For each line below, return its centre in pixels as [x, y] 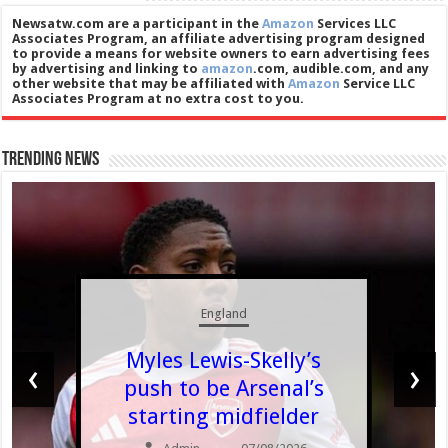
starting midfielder [224, 417]
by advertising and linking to [107, 69]
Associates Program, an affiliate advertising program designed [219, 39]
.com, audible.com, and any [341, 69]
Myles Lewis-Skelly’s [224, 361]
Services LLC [355, 24]
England [223, 314]
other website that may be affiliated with [150, 84]
